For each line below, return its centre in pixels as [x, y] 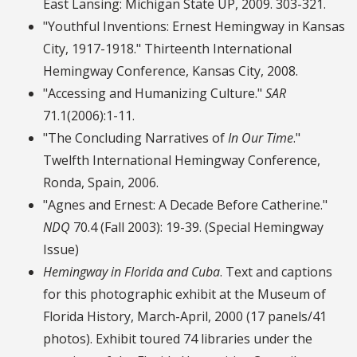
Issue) [61, 250]
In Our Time [261, 138]
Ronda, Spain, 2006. [101, 183]
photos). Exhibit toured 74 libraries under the [178, 339]
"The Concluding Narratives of [135, 138]
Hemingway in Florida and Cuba [131, 272]
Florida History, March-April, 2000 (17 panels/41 [185, 317]
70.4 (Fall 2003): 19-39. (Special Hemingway [197, 228]
